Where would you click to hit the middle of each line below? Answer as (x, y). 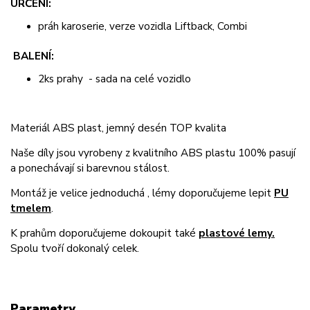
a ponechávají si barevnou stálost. (90, 168)
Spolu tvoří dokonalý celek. (75, 248)
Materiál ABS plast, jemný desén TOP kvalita (118, 128)
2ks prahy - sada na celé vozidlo (115, 79)
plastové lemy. (237, 233)
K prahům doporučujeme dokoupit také (104, 233)
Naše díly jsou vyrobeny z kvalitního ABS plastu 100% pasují (153, 153)
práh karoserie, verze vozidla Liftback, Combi (143, 26)
